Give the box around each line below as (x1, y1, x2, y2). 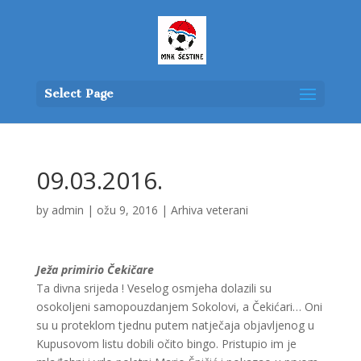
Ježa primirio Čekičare (35, 262, 154, 277)
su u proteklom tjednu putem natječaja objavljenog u (35, 317, 314, 333)
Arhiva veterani (170, 202, 248, 218)
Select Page (44, 86, 114, 101)
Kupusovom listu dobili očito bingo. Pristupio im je (35, 336, 297, 351)
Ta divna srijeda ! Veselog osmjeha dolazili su (35, 280, 272, 296)
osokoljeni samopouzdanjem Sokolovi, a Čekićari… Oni (35, 299, 322, 314)
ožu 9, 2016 (96, 202, 158, 218)
